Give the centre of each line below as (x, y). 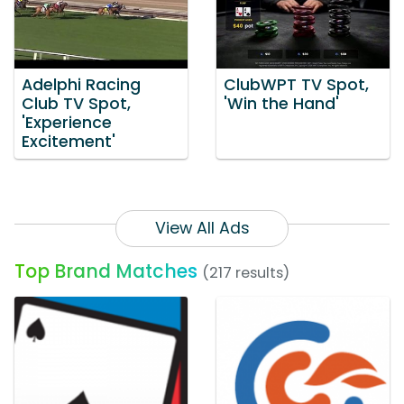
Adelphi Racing (81, 85)
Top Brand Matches (106, 271)
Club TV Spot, (76, 104)
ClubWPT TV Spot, (296, 85)
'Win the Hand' (281, 104)
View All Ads (202, 229)
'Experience (67, 123)
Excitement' (69, 142)
